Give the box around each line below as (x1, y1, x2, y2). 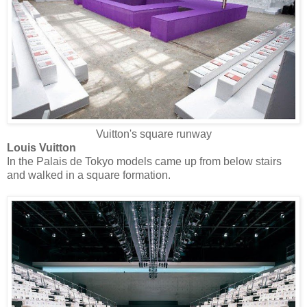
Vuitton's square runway (95, 128, 212, 140)
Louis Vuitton (7, 142, 76, 154)
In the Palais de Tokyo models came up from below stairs (7, 156, 282, 168)
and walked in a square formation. (7, 169, 171, 182)
